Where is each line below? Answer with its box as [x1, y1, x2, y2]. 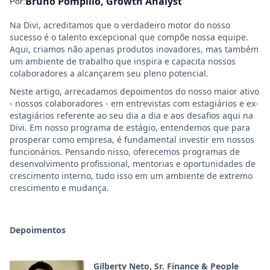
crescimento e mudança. [10, 182, 109, 193]
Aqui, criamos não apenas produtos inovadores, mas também [10, 43, 259, 55]
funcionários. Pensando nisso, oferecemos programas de [10, 146, 240, 157]
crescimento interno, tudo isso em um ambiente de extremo [10, 170, 253, 181]
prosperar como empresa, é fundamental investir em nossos [10, 134, 254, 145]
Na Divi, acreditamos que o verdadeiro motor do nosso [10, 19, 230, 31]
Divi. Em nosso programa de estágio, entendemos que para [10, 122, 250, 133]
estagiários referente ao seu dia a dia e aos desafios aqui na [10, 110, 253, 121]
